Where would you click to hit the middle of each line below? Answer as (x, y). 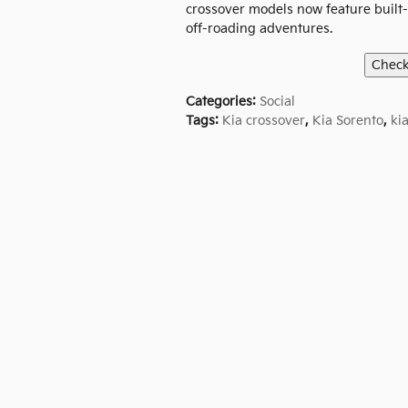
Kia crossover (264, 121)
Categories (219, 102)
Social (277, 102)
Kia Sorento (348, 121)
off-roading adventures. (259, 29)
